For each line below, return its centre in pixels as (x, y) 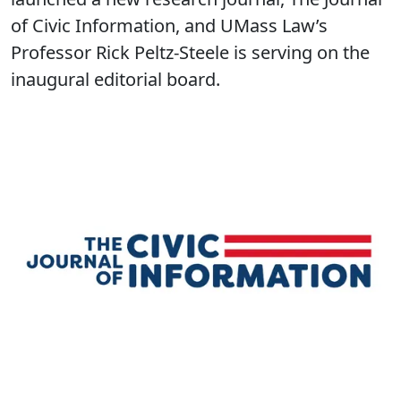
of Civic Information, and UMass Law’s (169, 26)
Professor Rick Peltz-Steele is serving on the (190, 52)
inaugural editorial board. (115, 79)
